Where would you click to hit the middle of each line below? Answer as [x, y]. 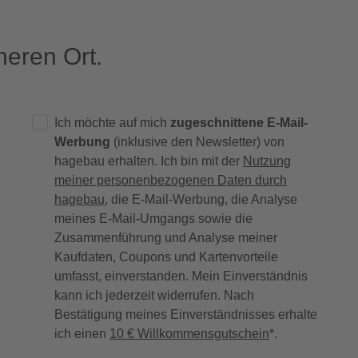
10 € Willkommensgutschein [189, 333]
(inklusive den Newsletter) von [197, 141]
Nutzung [267, 161]
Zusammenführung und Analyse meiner [166, 237]
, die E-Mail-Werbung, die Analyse [201, 199]
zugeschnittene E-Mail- [239, 122]
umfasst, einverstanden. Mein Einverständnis [181, 276]
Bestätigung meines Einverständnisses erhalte [186, 314]
